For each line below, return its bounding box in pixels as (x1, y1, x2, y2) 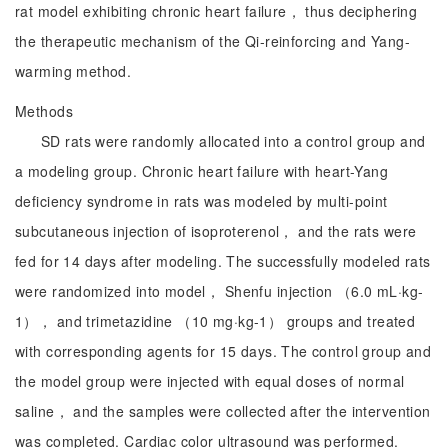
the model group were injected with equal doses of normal (15, 371, 405, 391)
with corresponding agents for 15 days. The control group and (15, 341, 432, 361)
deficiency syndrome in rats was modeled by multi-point (15, 191, 388, 211)
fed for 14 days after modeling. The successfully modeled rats (15, 251, 431, 271)
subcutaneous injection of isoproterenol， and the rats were (15, 221, 417, 241)
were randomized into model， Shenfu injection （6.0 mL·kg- (15, 281, 424, 301)
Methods (15, 101, 73, 121)
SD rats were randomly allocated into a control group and (41, 131, 426, 151)
